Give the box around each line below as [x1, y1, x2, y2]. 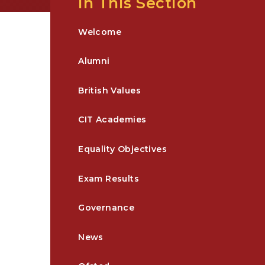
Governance [78, 202, 135, 214]
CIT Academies [78, 114, 147, 125]
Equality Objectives [78, 144, 167, 154]
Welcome [78, 26, 122, 37]
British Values [78, 85, 141, 96]
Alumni [78, 56, 110, 67]
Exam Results [78, 173, 140, 184]
